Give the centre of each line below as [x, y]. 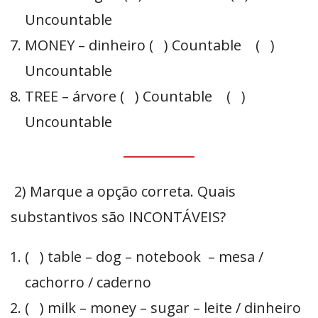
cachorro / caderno [88, 283]
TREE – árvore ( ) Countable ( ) [135, 97]
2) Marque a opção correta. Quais [123, 192]
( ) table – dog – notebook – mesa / [144, 257]
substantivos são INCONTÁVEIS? [118, 217]
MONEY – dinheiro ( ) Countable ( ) [150, 45]
